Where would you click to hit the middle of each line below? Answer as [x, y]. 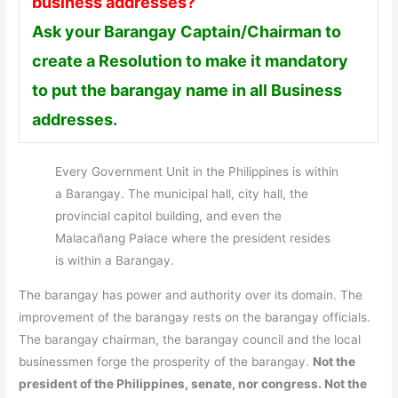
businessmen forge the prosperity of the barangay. [166, 361]
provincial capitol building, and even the [169, 216]
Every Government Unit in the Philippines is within [197, 172]
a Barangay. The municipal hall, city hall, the [182, 194]
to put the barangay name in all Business [187, 90]
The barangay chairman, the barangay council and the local [190, 339]
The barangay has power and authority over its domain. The [191, 295]
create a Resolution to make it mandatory [190, 60]
